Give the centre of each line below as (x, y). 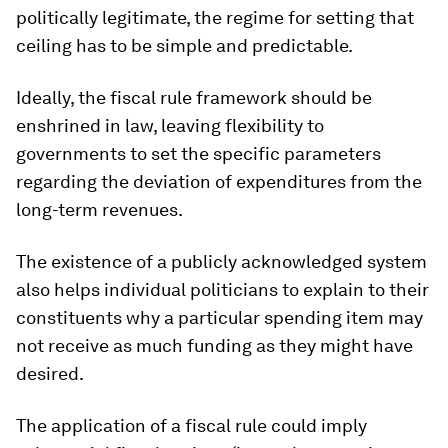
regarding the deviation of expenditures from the (219, 182)
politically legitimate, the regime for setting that (215, 18)
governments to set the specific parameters (198, 154)
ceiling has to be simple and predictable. (184, 46)
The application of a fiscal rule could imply (191, 426)
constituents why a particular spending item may (219, 318)
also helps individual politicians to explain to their (222, 290)
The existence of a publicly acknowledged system (221, 262)
